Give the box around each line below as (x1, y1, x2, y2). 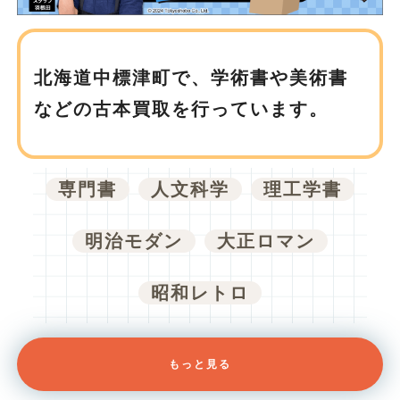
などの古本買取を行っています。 (34, 99, 329, 120)
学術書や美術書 (211, 68, 349, 88)
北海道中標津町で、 (34, 68, 212, 88)
